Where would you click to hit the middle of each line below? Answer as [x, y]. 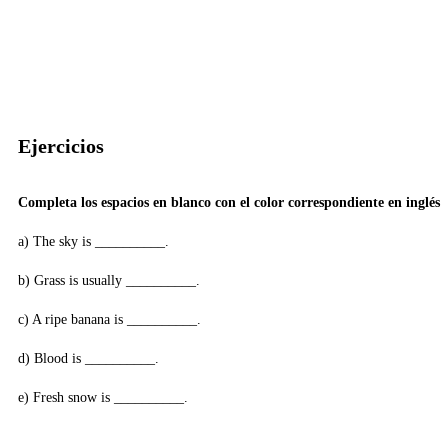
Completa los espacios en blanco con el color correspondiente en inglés [229, 203]
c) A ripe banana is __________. [111, 320]
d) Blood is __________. [90, 359]
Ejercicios [61, 146]
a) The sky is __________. [95, 242]
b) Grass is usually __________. [111, 281]
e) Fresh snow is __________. [105, 398]
